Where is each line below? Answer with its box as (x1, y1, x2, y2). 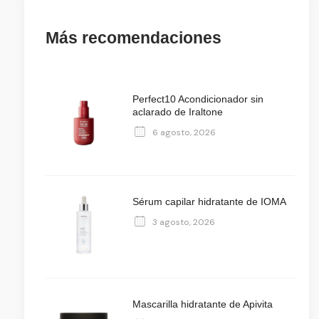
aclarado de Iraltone (132, 106, 223, 118)
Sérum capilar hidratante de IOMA (132, 196, 286, 208)
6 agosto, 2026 (152, 126, 216, 138)
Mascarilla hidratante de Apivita (132, 298, 273, 310)
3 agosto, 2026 (152, 216, 215, 228)
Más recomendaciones (46, 28, 222, 48)
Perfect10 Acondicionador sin (132, 93, 263, 105)
